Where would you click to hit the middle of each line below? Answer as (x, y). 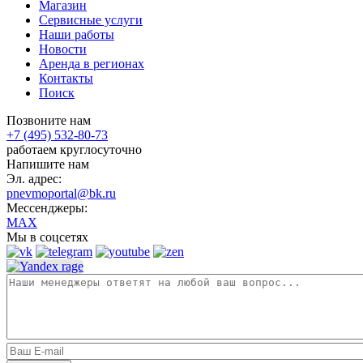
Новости (63, 49)
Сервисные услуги (91, 19)
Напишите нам (48, 164)
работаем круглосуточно (74, 149)
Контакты (66, 78)
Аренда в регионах (92, 63)
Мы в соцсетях (47, 237)
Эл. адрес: (34, 178)
